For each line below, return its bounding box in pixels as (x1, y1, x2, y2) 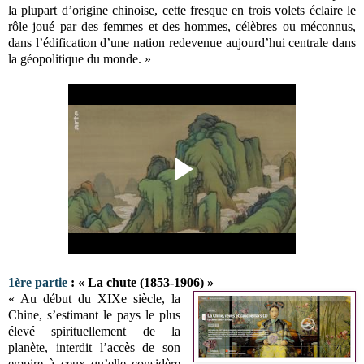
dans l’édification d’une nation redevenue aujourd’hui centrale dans (8, 35, 356, 50)
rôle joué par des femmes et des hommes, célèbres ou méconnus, (8, 19, 356, 33)
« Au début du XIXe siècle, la (8, 291, 181, 305)
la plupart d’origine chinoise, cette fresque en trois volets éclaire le (8, 2, 356, 17)
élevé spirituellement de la (8, 323, 181, 338)
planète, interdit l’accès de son (8, 340, 181, 354)
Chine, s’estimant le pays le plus (8, 307, 181, 322)
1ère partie (8, 275, 67, 289)
